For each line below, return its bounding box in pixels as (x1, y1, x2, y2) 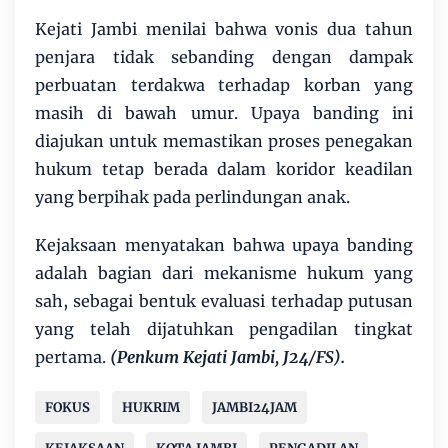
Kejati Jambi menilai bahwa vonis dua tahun (35, 18, 413, 39)
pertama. (35, 346, 110, 367)
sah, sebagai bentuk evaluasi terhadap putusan (35, 290, 413, 311)
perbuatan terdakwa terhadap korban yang (35, 74, 413, 95)
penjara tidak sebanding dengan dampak (35, 46, 413, 67)
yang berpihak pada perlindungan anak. (35, 186, 350, 207)
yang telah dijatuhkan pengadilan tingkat (35, 318, 413, 339)
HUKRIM (122, 398, 180, 416)
